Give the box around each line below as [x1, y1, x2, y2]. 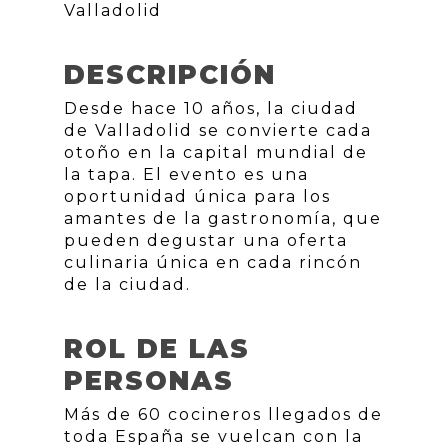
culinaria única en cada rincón [64, 253, 362, 272]
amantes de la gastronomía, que [64, 209, 382, 228]
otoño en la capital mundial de [64, 143, 368, 162]
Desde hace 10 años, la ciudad [64, 99, 358, 118]
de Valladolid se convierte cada [64, 121, 372, 140]
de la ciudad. [64, 275, 191, 294]
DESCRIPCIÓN [64, 59, 276, 91]
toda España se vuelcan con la [64, 427, 363, 446]
